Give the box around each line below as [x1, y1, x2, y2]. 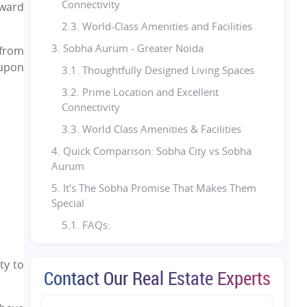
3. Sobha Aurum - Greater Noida [51, 40, 204, 55]
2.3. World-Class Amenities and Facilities [62, 19, 253, 33]
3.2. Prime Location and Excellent [62, 84, 219, 99]
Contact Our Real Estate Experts [44, 265, 271, 291]
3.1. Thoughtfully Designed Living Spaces [62, 62, 255, 77]
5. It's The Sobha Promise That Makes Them [51, 180, 257, 195]
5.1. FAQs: [62, 217, 111, 232]
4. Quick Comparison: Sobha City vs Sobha [51, 143, 252, 158]
